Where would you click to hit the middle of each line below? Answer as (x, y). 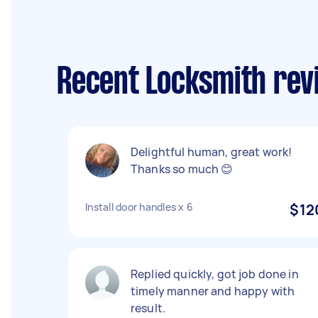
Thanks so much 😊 (182, 169)
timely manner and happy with (213, 291)
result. (148, 308)
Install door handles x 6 (139, 207)
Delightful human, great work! (212, 152)
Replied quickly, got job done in (215, 274)
